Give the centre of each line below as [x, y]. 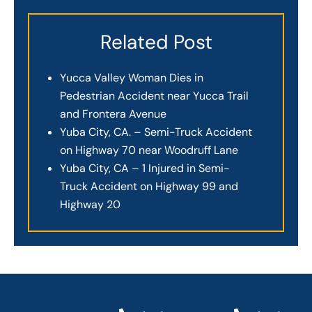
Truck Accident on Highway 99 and [149, 187]
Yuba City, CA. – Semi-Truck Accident [156, 132]
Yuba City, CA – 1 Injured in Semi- [145, 169]
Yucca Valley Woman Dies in [132, 78]
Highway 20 [90, 205]
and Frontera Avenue [116, 114]
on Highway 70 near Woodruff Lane [149, 150]
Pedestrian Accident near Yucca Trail [154, 96]
